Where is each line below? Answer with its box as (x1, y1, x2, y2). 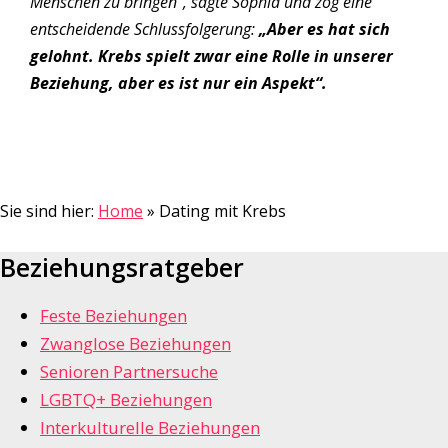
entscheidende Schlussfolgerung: (30, 18, 259, 41)
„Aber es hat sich (259, 18, 390, 41)
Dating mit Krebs (159, 199, 286, 222)
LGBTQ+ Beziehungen (40, 388, 212, 412)
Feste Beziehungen (40, 304, 187, 328)
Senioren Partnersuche (40, 360, 218, 384)
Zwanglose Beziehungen (40, 332, 231, 356)
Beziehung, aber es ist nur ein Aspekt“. (30, 72, 327, 95)
